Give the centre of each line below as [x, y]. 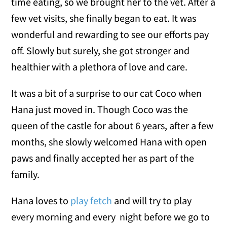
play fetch [90, 201]
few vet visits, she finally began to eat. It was [104, 18]
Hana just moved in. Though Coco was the [100, 109]
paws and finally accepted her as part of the [103, 158]
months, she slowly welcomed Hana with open [109, 142]
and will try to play [152, 201]
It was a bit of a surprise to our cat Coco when [107, 93]
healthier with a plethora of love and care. [100, 67]
